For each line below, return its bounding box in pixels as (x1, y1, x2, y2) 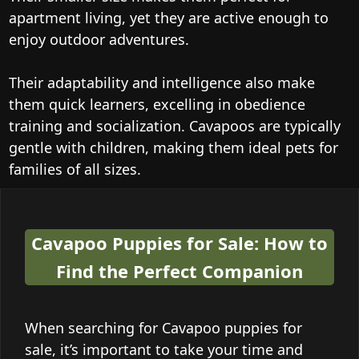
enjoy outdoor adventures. (9, 29, 189, 49)
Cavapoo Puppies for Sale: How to (31, 230, 328, 255)
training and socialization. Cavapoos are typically (9, 115, 341, 135)
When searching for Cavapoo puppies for (25, 317, 302, 337)
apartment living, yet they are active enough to (9, 7, 329, 27)
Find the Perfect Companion (56, 258, 303, 283)
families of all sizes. (9, 159, 141, 179)
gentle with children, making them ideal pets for (9, 137, 338, 157)
